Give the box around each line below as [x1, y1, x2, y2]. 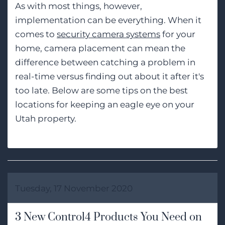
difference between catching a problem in [15, 57, 195, 67]
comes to [15, 29, 57, 39]
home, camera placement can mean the [15, 43, 185, 53]
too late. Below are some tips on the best [15, 85, 188, 95]
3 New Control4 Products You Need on [15, 210, 202, 224]
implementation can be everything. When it [15, 15, 201, 25]
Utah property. [15, 113, 78, 124]
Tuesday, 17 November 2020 [15, 183, 133, 193]
